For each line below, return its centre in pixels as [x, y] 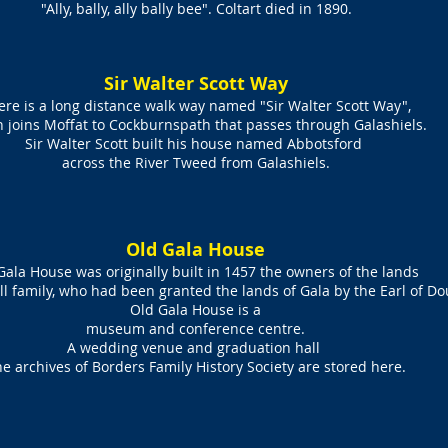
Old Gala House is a [195, 309]
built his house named [207, 143]
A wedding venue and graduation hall [195, 347]
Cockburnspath [160, 124]
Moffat [66, 124]
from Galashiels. [273, 162]
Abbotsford [324, 143]
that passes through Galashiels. [319, 124]
